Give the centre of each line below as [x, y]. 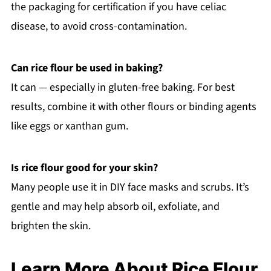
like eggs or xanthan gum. [69, 126]
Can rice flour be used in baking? [87, 68]
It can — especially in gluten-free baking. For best [122, 87]
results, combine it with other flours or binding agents [133, 106]
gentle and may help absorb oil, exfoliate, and [115, 206]
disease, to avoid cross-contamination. [99, 26]
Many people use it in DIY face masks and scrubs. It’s [130, 187]
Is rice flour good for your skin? [84, 168]
